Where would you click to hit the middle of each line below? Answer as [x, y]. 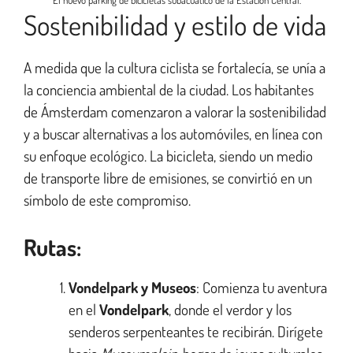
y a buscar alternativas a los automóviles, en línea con [173, 134]
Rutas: [52, 247]
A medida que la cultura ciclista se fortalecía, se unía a [175, 68]
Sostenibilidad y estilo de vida [175, 25]
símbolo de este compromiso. [107, 200]
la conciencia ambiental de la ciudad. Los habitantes [169, 90]
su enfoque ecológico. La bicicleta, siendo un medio [168, 156]
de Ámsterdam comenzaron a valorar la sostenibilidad [175, 112]
